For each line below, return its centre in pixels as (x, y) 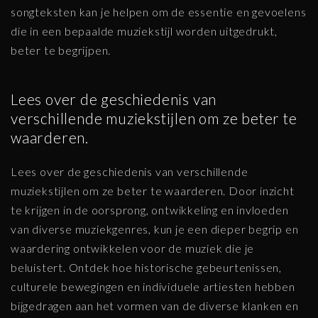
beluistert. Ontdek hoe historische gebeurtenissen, (146, 267)
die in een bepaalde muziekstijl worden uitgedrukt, (144, 31)
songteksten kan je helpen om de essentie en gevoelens (159, 12)
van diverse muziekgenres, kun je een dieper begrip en (155, 229)
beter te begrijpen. (61, 50)
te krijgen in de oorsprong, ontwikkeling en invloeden (150, 209)
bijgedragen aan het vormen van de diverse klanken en (155, 305)
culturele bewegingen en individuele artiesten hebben (153, 286)
